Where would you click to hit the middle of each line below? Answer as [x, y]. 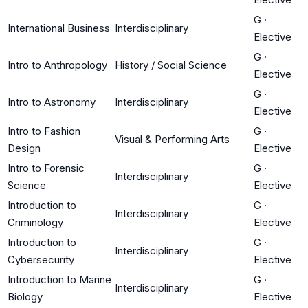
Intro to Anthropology [57, 65]
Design [24, 148]
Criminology [35, 222]
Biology [25, 296]
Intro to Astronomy [52, 102]
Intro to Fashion [44, 131]
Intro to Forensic [46, 168]
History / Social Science [171, 65]
